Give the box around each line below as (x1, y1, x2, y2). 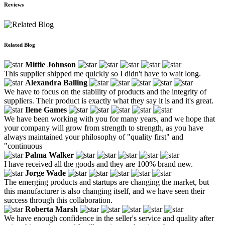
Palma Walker (25, 150, 74, 159)
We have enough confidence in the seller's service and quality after (4, 213, 214, 222)
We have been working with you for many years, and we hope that (4, 114, 215, 123)
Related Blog (4, 41, 35, 48)
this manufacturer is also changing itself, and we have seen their (4, 186, 205, 195)
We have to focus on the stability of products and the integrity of (4, 87, 206, 96)
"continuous (4, 141, 42, 150)
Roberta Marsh (25, 204, 78, 213)
